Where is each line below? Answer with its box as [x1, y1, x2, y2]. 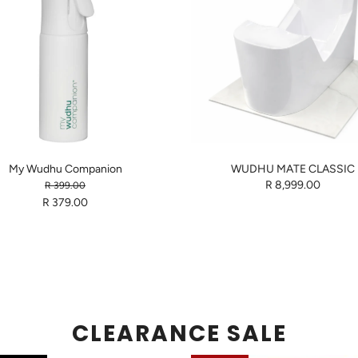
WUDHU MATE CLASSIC [231, 162, 355, 177]
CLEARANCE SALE [71, 318, 287, 350]
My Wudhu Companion [8, 162, 122, 177]
